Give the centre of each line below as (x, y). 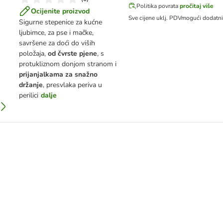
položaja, (33, 54)
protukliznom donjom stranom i (68, 64)
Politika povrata (157, 6)
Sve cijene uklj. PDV (155, 18)
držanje (31, 85)
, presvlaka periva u (72, 85)
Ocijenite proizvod (60, 11)
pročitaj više (197, 6)
